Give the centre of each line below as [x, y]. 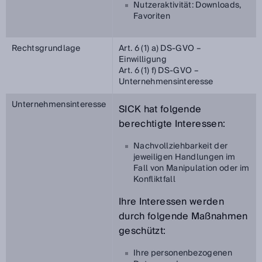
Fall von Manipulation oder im [192, 168]
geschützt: [142, 231]
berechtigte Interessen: [172, 124]
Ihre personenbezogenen [183, 253]
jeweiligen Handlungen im [185, 157]
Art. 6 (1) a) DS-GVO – [160, 49]
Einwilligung [143, 60]
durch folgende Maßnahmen [183, 216]
